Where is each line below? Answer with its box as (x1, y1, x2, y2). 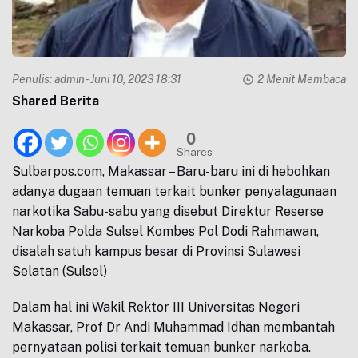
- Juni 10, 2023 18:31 (85, 73, 181, 86)
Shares (177, 145, 213, 158)
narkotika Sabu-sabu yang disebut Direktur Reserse (12, 204, 324, 219)
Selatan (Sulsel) (12, 264, 107, 279)
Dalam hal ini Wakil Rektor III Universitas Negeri (12, 300, 300, 315)
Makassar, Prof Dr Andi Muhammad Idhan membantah (12, 320, 335, 335)
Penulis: (12, 73, 54, 86)
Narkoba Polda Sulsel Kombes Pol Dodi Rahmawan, (12, 224, 319, 239)
